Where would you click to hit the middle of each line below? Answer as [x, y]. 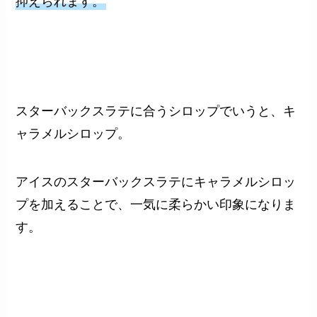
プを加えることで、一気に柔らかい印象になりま [156, 204]
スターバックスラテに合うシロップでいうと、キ [156, 111]
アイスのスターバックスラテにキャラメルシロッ [156, 181]
